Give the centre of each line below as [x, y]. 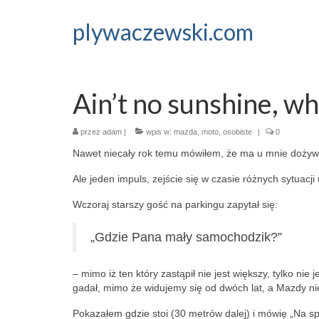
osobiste [237, 132]
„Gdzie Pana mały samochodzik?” [186, 237]
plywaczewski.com [163, 32]
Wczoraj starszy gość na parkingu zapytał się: [175, 204]
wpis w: [159, 132]
